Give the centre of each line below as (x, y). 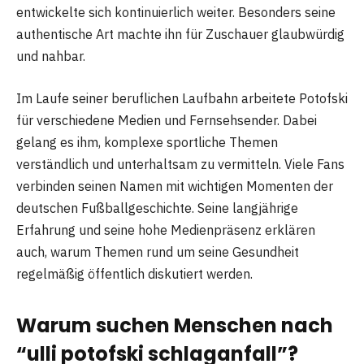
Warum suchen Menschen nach (175, 325)
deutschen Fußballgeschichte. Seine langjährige (157, 208)
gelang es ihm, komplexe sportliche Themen (147, 142)
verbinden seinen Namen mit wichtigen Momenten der (175, 186)
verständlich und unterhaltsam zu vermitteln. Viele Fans (180, 164)
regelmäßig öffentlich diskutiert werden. (134, 273)
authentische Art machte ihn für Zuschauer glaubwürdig (180, 35)
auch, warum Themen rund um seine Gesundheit (158, 251)
